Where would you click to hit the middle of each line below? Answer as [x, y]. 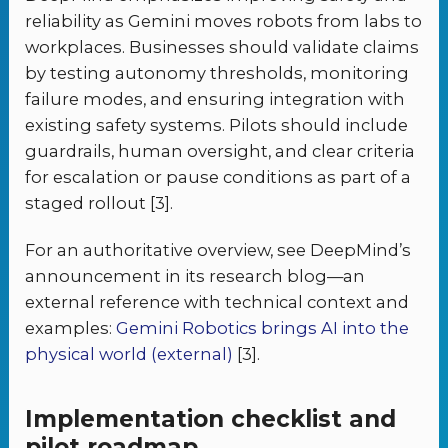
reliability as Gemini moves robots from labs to [224, 20]
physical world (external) [129, 354]
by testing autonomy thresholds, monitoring [217, 72]
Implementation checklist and [211, 418]
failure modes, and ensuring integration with [215, 98]
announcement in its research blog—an [195, 276]
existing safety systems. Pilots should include [217, 124]
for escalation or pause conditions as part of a [218, 176]
